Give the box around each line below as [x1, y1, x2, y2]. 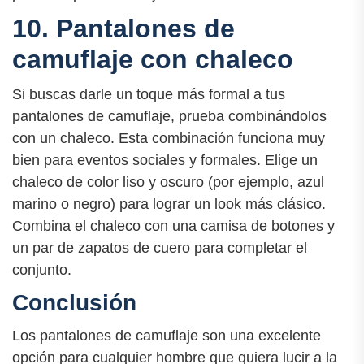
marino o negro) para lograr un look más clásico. [12, 196, 326, 213]
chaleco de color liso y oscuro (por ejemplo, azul [12, 174, 324, 191]
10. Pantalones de [12, 13, 235, 43]
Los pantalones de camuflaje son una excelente [12, 327, 321, 344]
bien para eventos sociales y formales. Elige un [12, 152, 318, 169]
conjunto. [12, 262, 71, 279]
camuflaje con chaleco [12, 44, 293, 74]
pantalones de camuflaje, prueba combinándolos [12, 108, 327, 125]
